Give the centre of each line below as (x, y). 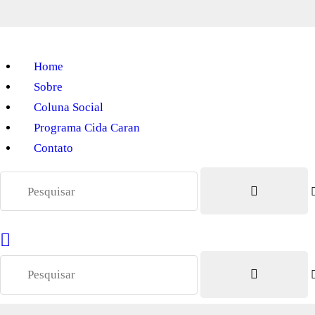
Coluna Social (68, 108)
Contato (53, 148)
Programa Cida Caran (86, 128)
